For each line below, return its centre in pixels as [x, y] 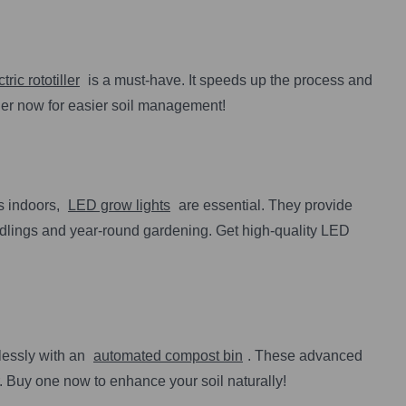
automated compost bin [168, 355]
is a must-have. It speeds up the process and [228, 81]
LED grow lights [119, 206]
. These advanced [305, 355]
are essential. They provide [264, 206]
